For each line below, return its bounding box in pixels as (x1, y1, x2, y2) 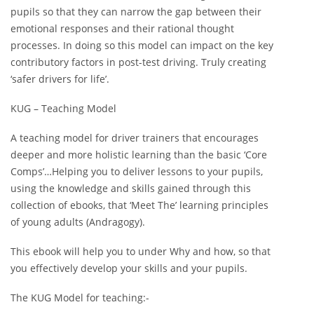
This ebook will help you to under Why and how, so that (11, 245, 271, 259)
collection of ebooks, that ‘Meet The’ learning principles (11, 198, 268, 212)
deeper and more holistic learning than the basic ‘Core (11, 147, 267, 161)
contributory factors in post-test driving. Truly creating (11, 55, 266, 69)
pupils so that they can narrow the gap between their (11, 4, 261, 18)
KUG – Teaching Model (11, 101, 116, 115)
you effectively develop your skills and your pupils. (11, 261, 247, 275)
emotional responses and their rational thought (11, 21, 234, 35)
